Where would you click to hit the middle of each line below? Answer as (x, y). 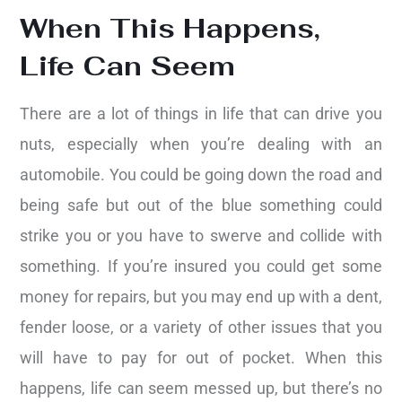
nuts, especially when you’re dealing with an (201, 144)
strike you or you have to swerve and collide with (201, 236)
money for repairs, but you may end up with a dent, (201, 297)
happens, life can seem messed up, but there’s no (201, 389)
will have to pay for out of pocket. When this (201, 358)
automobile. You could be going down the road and (201, 175)
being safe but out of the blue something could (201, 205)
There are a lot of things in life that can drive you (201, 114)
